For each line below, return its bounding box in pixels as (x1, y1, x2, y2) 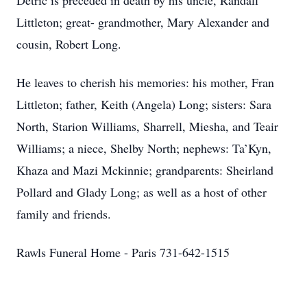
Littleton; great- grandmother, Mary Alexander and (16, 14, 269, 30)
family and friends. (16, 206, 111, 222)
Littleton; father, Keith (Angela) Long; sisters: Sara (16, 96, 271, 112)
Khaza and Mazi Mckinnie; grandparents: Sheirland (16, 162, 273, 178)
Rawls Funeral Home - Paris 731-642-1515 (16, 244, 230, 260)
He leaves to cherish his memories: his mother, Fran (16, 74, 274, 90)
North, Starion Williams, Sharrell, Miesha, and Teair (16, 118, 278, 134)
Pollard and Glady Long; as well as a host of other (16, 184, 267, 200)
